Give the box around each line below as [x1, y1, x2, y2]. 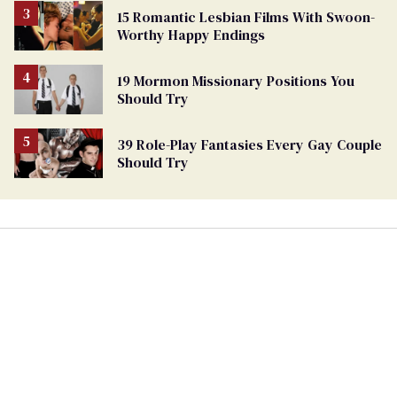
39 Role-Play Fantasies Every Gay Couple [117, 135, 382, 155]
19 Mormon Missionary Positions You [117, 71, 354, 91]
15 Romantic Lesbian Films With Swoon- [117, 7, 375, 27]
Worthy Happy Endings [117, 25, 265, 45]
